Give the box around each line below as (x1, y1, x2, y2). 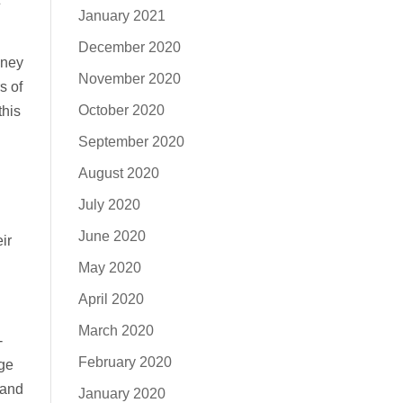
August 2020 (77, 166, 159, 181)
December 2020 (77, 40, 181, 55)
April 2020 (77, 291, 144, 307)
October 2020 (77, 103, 165, 118)
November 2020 (77, 71, 181, 86)
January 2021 (77, 8, 166, 23)
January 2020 (77, 386, 166, 401)
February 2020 (77, 354, 172, 370)
